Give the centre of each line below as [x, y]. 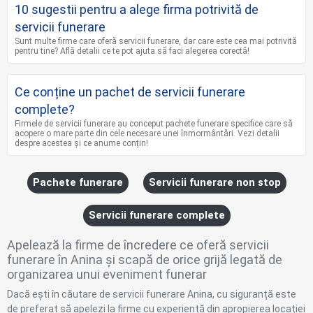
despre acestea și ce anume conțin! [81, 143]
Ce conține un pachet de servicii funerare [130, 92]
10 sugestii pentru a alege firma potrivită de [137, 9]
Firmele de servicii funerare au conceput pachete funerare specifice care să [154, 123]
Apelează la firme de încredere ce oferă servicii [138, 245]
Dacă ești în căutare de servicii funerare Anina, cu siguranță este [152, 294]
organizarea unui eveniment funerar [107, 274]
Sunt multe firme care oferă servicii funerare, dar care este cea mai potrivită [156, 41]
